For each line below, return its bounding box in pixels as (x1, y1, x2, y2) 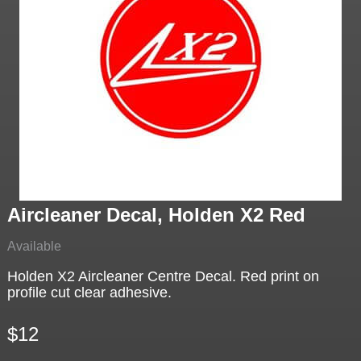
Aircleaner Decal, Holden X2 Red (6, 204, 305, 226)
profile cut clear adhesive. (6, 284, 172, 301)
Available (6, 239, 61, 254)
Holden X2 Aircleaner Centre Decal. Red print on (6, 268, 319, 285)
